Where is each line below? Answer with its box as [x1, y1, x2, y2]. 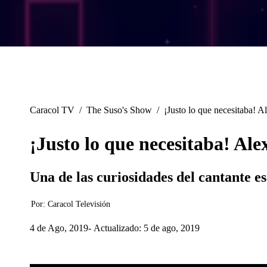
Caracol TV [30, 105, 74, 116]
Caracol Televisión [48, 200, 110, 209]
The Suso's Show [86, 105, 152, 116]
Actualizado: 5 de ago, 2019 [94, 222, 200, 233]
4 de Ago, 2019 [30, 222, 88, 233]
